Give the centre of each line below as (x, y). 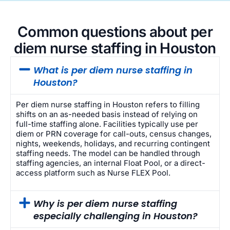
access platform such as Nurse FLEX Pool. (93, 172)
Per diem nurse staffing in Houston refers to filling (108, 104)
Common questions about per (115, 32)
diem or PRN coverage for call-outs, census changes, (114, 133)
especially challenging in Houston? (115, 216)
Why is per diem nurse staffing (105, 204)
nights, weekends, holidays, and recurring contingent (113, 143)
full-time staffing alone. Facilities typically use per (107, 124)
